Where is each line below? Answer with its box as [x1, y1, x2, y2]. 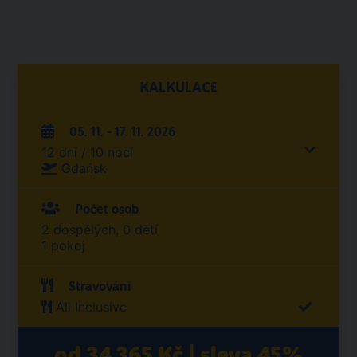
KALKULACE [139, 79, 218, 96]
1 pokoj [41, 237, 85, 253]
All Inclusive [56, 299, 127, 315]
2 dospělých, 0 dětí [41, 222, 158, 237]
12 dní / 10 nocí [41, 144, 133, 160]
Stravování [65, 279, 131, 294]
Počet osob [72, 202, 139, 217]
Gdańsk [61, 160, 107, 176]
